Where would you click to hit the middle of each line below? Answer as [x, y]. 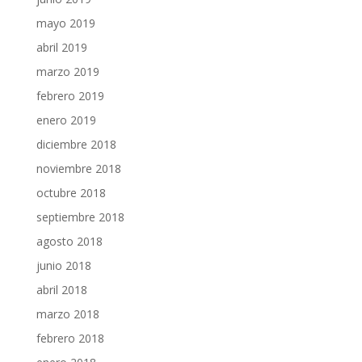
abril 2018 [61, 290]
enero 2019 [66, 120]
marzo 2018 [67, 314]
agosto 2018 [69, 241]
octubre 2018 [71, 193]
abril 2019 [61, 47]
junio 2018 [63, 265]
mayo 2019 [65, 23]
